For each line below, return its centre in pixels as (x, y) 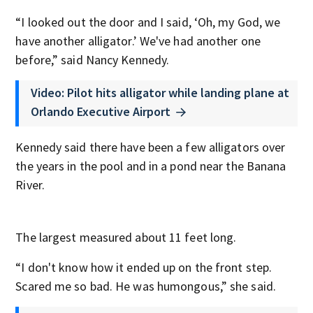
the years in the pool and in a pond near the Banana (151, 166)
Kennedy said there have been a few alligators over (151, 147)
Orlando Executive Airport (101, 111)
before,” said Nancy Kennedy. (93, 60)
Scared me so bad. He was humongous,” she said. (146, 286)
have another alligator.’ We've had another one (138, 41)
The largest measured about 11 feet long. (126, 237)
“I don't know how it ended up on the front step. (144, 267)
